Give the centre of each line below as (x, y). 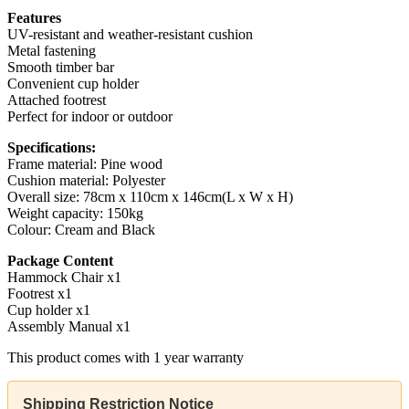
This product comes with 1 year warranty (126, 358)
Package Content (60, 261)
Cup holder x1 (49, 310)
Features (34, 18)
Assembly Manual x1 (69, 327)
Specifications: (52, 148)
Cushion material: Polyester (86, 181)
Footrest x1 (40, 294)
